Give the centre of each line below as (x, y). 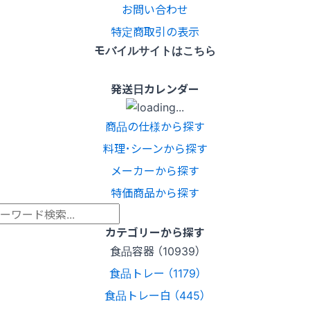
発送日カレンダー (155, 89)
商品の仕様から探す (155, 126)
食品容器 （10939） (155, 250)
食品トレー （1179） (155, 272)
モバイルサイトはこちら (155, 50)
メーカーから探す (155, 170)
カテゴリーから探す (155, 231)
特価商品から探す (155, 192)
